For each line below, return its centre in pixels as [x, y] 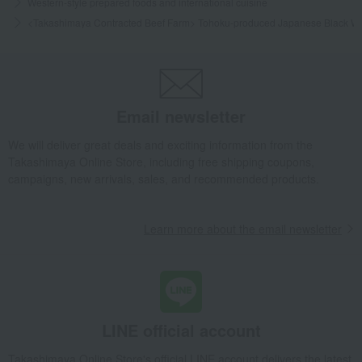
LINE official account [181, 330]
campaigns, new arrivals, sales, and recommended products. [164, 178]
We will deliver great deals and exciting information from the [160, 144]
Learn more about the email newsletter [243, 228]
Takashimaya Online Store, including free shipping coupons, [161, 161]
